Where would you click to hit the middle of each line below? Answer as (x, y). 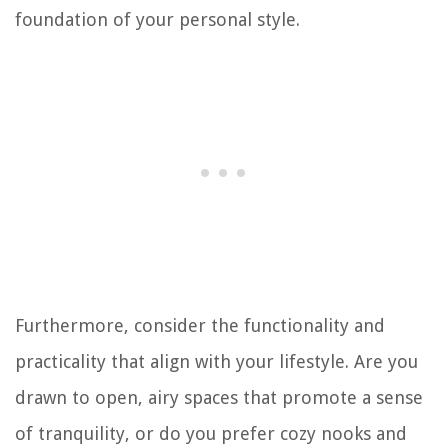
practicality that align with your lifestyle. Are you (216, 362)
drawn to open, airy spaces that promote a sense (219, 398)
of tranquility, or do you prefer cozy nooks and (211, 434)
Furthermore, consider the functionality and (200, 326)
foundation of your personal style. (157, 20)
